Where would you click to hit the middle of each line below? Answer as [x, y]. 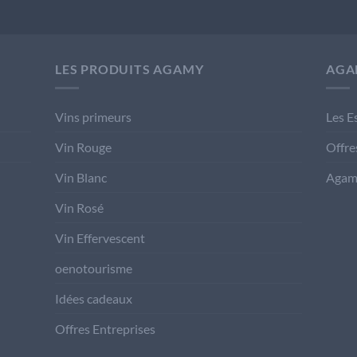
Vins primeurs [93, 117]
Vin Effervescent [100, 238]
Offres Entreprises [105, 329]
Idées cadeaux [94, 299]
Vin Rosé [79, 208]
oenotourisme [94, 269]
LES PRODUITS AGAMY [129, 69]
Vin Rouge [83, 147]
